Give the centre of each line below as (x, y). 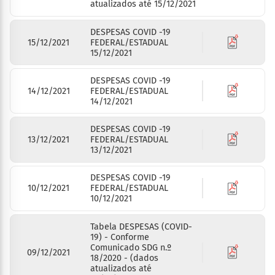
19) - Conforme (120, 237)
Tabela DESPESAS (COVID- (141, 227)
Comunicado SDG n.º (131, 247)
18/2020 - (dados (125, 258)
